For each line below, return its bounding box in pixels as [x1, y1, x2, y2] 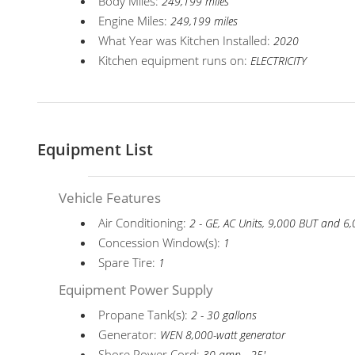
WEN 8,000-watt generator [160, 328, 286, 342]
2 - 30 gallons [191, 308, 258, 323]
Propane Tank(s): [98, 307, 192, 323]
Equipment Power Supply [59, 281, 214, 299]
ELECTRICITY [250, 54, 307, 68]
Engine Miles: [98, 13, 171, 29]
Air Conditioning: [98, 215, 190, 231]
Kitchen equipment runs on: [98, 52, 251, 68]
